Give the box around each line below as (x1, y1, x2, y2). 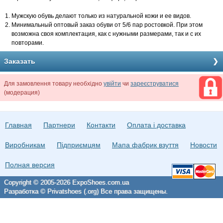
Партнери (43, 121, 75, 129)
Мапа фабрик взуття (112, 141, 179, 149)
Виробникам (5, 141, 45, 149)
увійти (104, 80, 121, 87)
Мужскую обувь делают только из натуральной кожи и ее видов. (11, 12, 191, 19)
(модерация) (4, 89, 40, 96)
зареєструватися (130, 80, 179, 87)
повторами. (11, 39, 44, 46)
